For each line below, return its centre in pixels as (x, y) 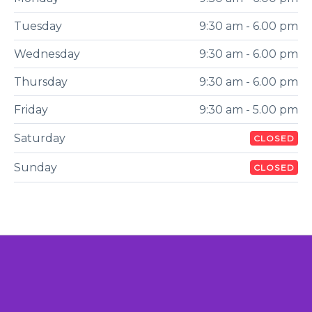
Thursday (45, 81)
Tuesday (42, 26)
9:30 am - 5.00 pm (249, 109)
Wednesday (53, 54)
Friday (34, 109)
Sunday (39, 167)
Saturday (43, 138)
